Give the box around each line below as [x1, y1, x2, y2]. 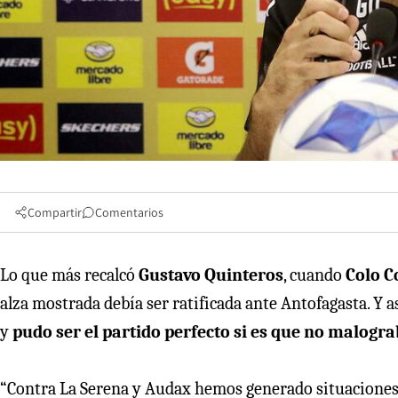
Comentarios [95, 203, 163, 220]
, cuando [283, 264, 346, 285]
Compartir [28, 203, 82, 220]
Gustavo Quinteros [139, 264, 283, 285]
